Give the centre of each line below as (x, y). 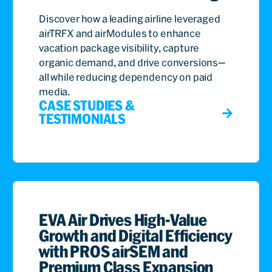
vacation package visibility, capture (119, 48)
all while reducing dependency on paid (126, 77)
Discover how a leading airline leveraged (130, 19)
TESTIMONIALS (83, 118)
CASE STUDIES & (87, 105)
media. (55, 91)
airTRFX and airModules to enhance (120, 33)
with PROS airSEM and (114, 251)
